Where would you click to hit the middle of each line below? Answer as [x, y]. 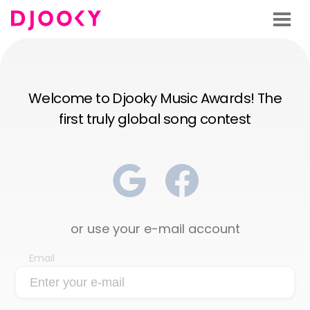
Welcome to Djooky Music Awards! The [155, 99]
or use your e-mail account [155, 229]
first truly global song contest [155, 119]
